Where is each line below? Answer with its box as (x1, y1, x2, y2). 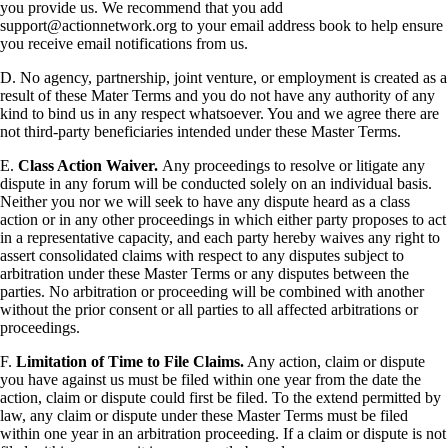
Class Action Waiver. (18, 157, 162, 175)
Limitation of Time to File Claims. (16, 353, 244, 371)
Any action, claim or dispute (244, 353, 425, 371)
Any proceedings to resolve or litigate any (162, 157, 425, 175)
